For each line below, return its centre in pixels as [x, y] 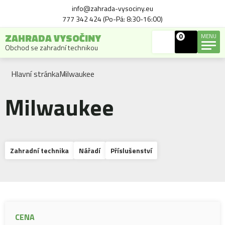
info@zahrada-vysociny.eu [112, 8]
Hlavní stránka [35, 74]
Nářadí [90, 150]
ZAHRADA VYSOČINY [53, 38]
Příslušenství [131, 150]
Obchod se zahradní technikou [51, 47]
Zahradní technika [39, 150]
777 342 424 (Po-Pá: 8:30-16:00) [112, 19]
